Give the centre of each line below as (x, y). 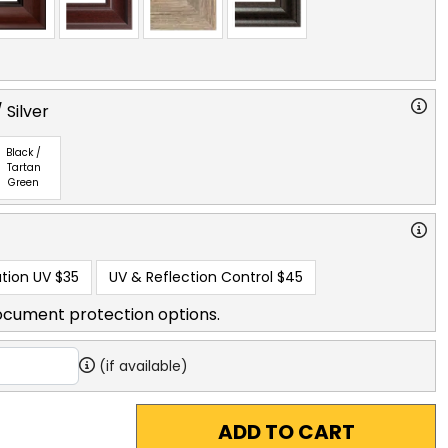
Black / (23, 153)
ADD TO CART (286, 431)
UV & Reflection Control (191, 276)
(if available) (143, 365)
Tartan (23, 168)
